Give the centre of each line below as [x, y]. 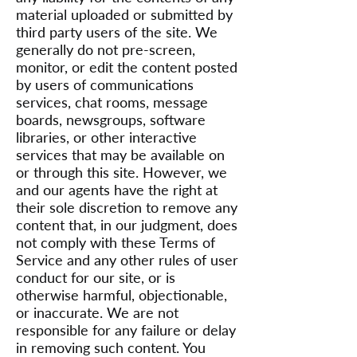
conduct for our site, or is [96, 277]
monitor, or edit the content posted [127, 67]
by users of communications [105, 84]
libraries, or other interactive [106, 137]
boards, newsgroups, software [111, 120]
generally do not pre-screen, [106, 49]
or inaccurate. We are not [97, 312]
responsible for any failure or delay [126, 330]
